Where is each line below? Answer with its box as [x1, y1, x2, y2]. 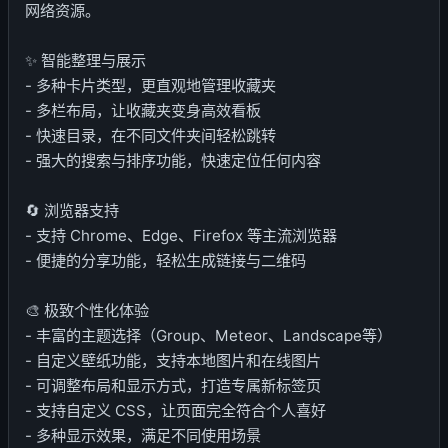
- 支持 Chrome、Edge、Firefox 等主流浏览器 [25, 226, 337, 245]
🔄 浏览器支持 [25, 201, 119, 220]
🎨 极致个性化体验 [25, 301, 149, 320]
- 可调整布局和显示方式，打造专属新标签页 [25, 376, 321, 395]
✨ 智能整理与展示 [25, 51, 146, 70]
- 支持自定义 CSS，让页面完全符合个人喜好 [25, 401, 326, 420]
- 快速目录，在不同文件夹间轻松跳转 [25, 126, 276, 145]
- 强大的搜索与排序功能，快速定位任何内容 [25, 151, 321, 170]
